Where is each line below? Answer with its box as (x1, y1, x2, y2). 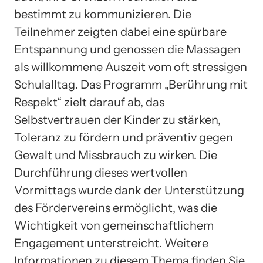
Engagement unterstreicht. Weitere (14, 235, 208, 250)
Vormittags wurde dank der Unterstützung (14, 183, 244, 197)
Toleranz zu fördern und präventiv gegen (14, 130, 233, 144)
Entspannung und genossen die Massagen (14, 42, 241, 56)
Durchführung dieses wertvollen (14, 165, 187, 180)
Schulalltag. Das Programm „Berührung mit (14, 77, 248, 92)
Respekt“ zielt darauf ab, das (14, 95, 164, 109)
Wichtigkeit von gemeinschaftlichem (14, 218, 214, 232)
